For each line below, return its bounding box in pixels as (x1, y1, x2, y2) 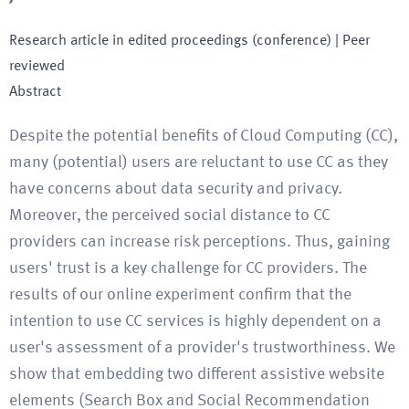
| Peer (331, 34, 370, 48)
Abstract (9, 85, 61, 100)
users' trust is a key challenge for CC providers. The (9, 260, 367, 277)
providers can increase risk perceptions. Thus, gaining (9, 234, 390, 250)
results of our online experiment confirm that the (9, 287, 351, 303)
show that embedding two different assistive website (9, 366, 384, 383)
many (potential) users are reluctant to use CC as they (9, 154, 388, 171)
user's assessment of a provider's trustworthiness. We (9, 340, 395, 356)
